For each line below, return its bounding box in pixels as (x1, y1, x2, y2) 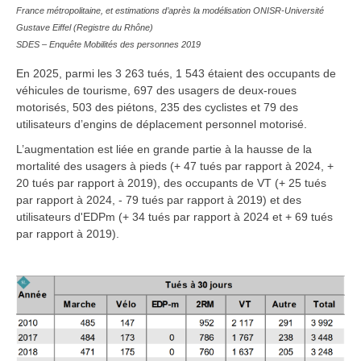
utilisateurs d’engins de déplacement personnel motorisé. (16, 117, 307, 131)
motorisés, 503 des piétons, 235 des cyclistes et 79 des (16, 100, 298, 114)
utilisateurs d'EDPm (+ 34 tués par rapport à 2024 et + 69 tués (16, 210, 333, 223)
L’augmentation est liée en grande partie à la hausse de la (16, 142, 312, 156)
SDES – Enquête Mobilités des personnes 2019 (16, 39, 201, 50)
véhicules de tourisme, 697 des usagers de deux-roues (16, 83, 297, 97)
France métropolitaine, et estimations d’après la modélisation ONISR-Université (16, 6, 324, 16)
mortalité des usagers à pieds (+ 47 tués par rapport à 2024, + (16, 159, 334, 172)
